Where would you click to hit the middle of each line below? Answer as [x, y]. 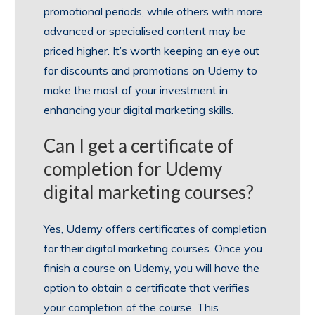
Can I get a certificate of [139, 145]
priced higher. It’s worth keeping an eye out [152, 50]
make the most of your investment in [136, 90]
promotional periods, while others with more [153, 11]
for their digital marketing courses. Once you [153, 248]
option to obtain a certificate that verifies [147, 287]
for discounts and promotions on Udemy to [151, 70]
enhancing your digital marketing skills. [139, 109]
